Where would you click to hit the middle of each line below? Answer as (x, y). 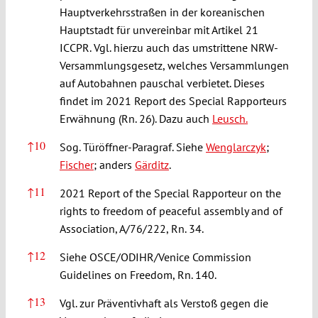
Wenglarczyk (236, 147)
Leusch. (230, 118)
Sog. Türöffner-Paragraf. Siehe (132, 147)
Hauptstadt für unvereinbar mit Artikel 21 (159, 29)
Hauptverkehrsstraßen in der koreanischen (162, 12)
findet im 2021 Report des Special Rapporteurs (173, 100)
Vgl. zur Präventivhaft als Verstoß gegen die (164, 303)
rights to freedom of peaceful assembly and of (171, 210)
